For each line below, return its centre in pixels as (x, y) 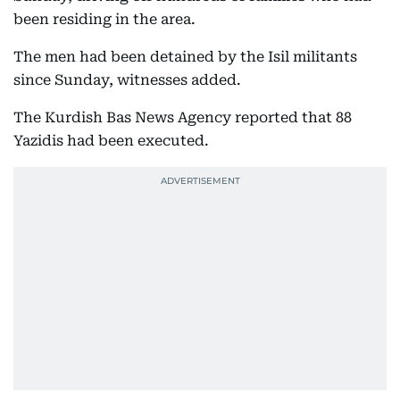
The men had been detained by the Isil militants (185, 57)
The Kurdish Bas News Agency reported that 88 (183, 117)
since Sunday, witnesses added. (127, 80)
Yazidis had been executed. (111, 141)
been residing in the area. (104, 19)
